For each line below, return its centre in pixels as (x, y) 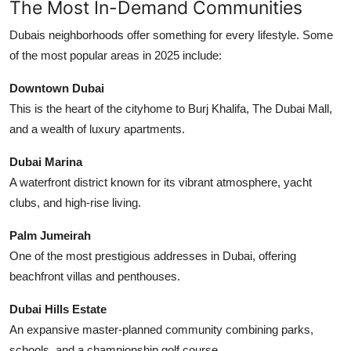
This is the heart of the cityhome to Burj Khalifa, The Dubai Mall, (171, 108)
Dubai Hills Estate (58, 309)
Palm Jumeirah (50, 235)
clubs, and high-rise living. (75, 202)
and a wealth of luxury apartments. (97, 128)
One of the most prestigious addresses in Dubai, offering (153, 255)
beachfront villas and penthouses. (95, 276)
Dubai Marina (46, 161)
